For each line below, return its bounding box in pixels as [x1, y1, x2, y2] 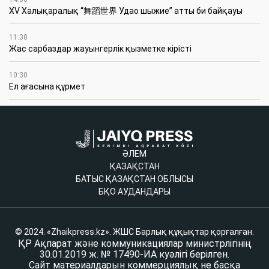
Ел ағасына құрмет [9, 81, 85, 91]
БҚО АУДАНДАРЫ [98, 186, 171, 196]
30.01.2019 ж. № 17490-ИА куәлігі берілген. [40, 248, 229, 260]
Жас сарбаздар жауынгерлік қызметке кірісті [9, 43, 192, 53]
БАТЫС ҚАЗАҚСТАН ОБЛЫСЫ [76, 174, 193, 184]
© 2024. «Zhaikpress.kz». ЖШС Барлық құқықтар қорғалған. [15, 226, 254, 237]
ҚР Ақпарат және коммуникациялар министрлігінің [17, 237, 252, 249]
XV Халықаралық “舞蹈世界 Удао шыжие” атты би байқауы [9, 5, 243, 16]
